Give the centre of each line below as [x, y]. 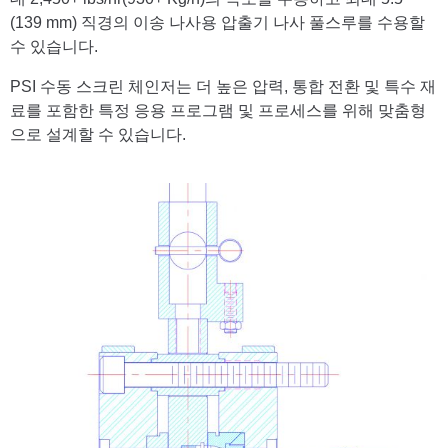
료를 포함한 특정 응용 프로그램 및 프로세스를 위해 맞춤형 [218, 110]
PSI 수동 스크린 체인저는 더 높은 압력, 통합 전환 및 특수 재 [223, 86]
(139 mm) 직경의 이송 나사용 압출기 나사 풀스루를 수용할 [217, 22]
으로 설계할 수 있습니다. [98, 134]
